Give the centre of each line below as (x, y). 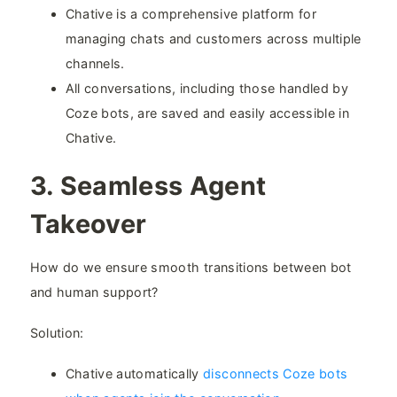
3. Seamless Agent (148, 185)
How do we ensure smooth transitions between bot (191, 268)
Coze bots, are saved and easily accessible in (207, 113)
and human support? (94, 292)
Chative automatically (134, 374)
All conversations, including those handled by (206, 88)
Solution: (57, 333)
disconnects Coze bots (276, 374)
